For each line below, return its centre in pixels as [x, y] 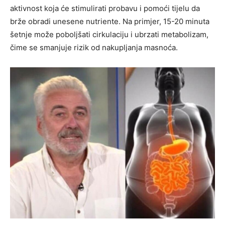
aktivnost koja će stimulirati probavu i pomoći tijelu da [105, 8]
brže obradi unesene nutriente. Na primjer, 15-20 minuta [110, 21]
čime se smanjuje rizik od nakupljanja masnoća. [94, 47]
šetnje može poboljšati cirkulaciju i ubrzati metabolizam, [109, 34]
